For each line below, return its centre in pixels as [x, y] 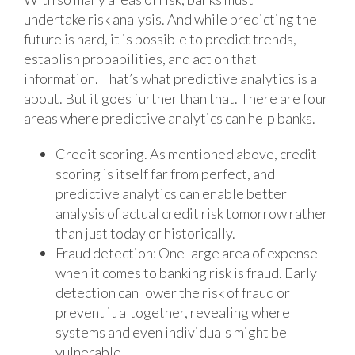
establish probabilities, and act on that [140, 59]
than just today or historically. [145, 233]
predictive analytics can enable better [171, 194]
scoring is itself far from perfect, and [165, 174]
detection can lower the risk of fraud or [172, 293]
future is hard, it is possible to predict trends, [160, 39]
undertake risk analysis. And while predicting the [170, 19]
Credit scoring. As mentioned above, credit [186, 154]
